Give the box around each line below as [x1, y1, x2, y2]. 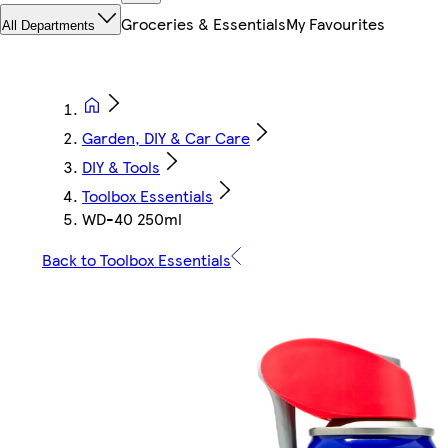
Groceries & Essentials [121, 12, 286, 36]
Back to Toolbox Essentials [42, 248, 231, 272]
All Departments [2, 18, 95, 34]
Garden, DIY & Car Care [82, 126, 250, 150]
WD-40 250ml [82, 207, 182, 231]
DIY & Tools [82, 155, 160, 179]
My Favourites [286, 12, 385, 36]
